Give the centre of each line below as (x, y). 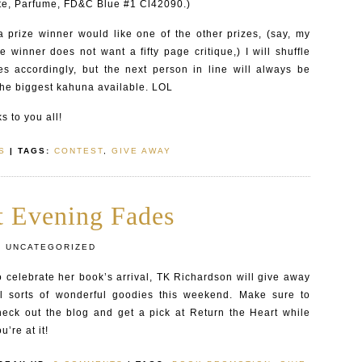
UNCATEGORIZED (49, 247)
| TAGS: (30, 151)
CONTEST (79, 151)
